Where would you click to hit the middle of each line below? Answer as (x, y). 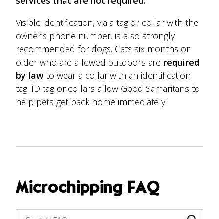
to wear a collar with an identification (117, 75)
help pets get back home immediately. (91, 101)
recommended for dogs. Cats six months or (103, 49)
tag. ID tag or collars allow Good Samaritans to (108, 88)
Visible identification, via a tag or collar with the (107, 22)
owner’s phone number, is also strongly (95, 35)
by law (30, 75)
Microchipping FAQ (88, 188)
